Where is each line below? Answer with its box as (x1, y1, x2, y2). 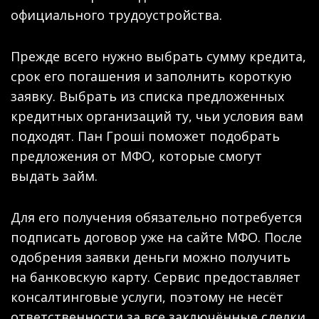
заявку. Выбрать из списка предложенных (11, 87, 284, 105)
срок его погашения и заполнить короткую (11, 67, 292, 85)
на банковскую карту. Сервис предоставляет (11, 268, 300, 286)
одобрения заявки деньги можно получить (11, 248, 291, 266)
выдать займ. (11, 167, 98, 184)
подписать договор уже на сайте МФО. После (11, 228, 302, 246)
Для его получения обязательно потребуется (11, 208, 302, 226)
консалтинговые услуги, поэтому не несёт (11, 288, 283, 305)
